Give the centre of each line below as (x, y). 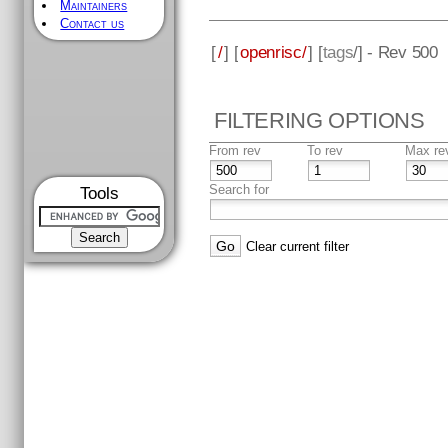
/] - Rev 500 (395, 51)
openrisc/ (273, 51)
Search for (239, 190)
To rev (325, 151)
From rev (235, 151)
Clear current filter (298, 247)
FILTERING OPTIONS (319, 121)
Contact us (92, 23)
